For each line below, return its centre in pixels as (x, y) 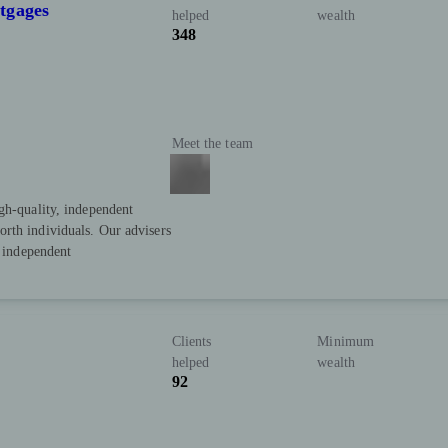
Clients (191, 341)
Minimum (346, 341)
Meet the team (212, 143)
